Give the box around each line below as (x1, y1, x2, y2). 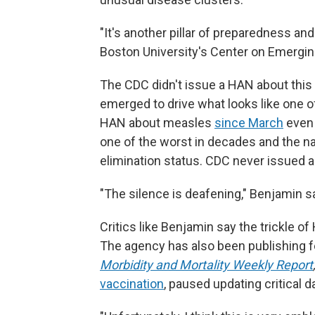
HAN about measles (100, 115, 214, 130)
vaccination (100, 276, 164, 291)
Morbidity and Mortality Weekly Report (100, 257, 313, 272)
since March (214, 115, 283, 130)
